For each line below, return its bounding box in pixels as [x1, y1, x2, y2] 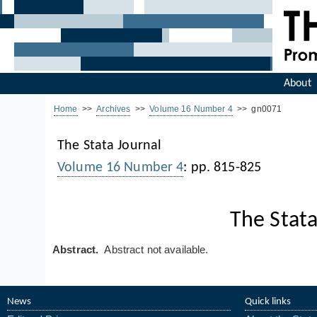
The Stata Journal [57, 139, 162, 153]
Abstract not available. [98, 244, 209, 255]
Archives [96, 104, 131, 114]
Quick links [245, 296, 292, 307]
